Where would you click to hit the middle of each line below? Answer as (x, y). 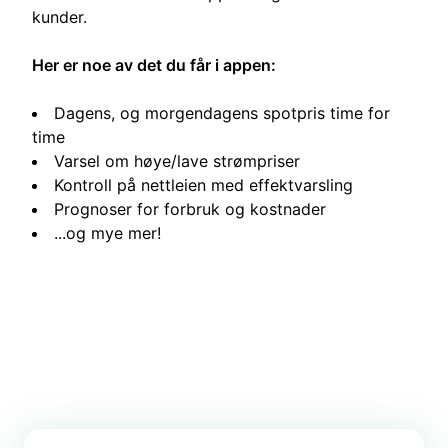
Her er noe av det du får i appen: (154, 65)
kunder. (62, 17)
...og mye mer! (107, 233)
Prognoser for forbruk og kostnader (190, 209)
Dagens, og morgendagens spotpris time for (222, 113)
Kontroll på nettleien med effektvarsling (203, 185)
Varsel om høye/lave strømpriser (177, 161)
